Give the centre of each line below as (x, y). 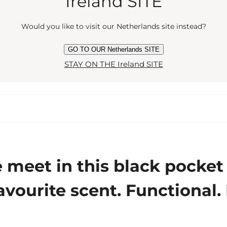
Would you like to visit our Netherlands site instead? (113, 26)
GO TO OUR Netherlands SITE (113, 49)
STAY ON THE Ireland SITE (113, 64)
